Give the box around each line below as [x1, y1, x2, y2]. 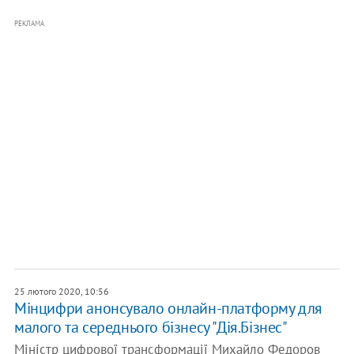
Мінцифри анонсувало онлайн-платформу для [13, 298, 322, 318]
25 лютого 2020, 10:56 [13, 285, 109, 297]
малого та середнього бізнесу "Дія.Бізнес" [13, 317, 288, 337]
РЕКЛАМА [13, 19, 44, 28]
